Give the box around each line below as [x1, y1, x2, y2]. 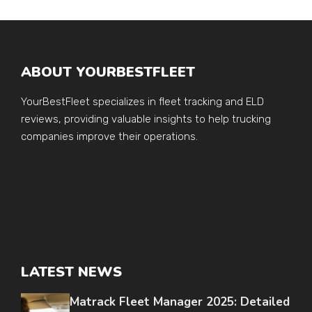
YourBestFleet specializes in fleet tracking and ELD [21, 95, 264, 109]
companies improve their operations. [21, 130, 198, 143]
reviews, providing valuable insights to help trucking [21, 113, 271, 126]
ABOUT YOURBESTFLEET [21, 63, 195, 82]
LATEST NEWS [21, 263, 122, 282]
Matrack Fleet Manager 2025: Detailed [70, 294, 290, 311]
